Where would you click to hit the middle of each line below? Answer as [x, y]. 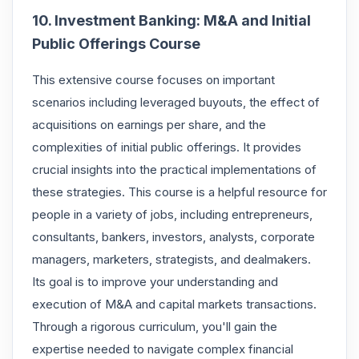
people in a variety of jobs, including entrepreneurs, [172, 214]
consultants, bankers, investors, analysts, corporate [173, 236]
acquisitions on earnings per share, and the [149, 124]
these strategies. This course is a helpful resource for [179, 192]
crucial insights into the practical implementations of [174, 169]
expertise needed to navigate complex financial [163, 349]
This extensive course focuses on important [153, 79]
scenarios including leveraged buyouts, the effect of [176, 102]
